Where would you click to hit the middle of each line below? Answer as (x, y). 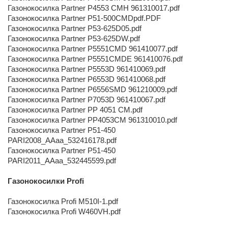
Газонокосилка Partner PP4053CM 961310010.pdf (92, 120)
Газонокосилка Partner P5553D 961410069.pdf (87, 69)
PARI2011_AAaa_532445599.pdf (62, 161)
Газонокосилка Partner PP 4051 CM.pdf (75, 110)
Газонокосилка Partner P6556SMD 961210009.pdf (92, 89)
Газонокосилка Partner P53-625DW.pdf (74, 38)
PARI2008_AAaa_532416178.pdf (62, 140)
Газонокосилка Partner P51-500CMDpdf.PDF (84, 18)
